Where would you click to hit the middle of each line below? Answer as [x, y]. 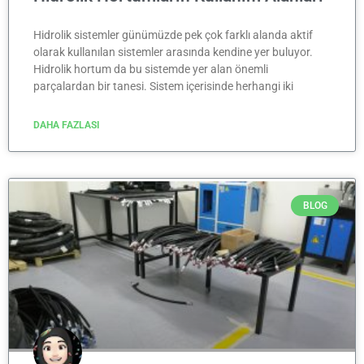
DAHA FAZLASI [67, 125]
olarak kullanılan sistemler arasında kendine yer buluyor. [173, 52]
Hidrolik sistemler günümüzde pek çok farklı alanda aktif [173, 35]
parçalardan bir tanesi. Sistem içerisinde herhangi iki [163, 86]
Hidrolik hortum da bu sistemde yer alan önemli [151, 69]
